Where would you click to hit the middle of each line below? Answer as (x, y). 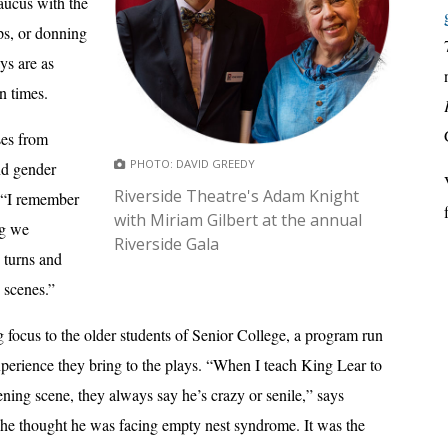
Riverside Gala (167, 243)
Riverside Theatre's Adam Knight (237, 195)
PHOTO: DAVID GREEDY (193, 163)
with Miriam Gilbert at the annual (238, 219)
